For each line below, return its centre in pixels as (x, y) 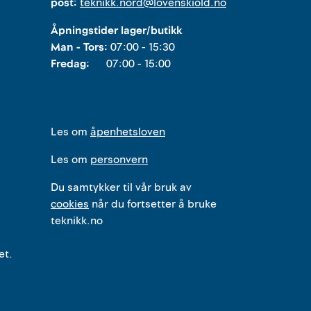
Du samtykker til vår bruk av (121, 187)
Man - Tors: (81, 47)
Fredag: (78, 64)
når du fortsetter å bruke (153, 204)
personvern (119, 160)
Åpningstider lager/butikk (116, 31)
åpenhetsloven (128, 132)
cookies (70, 204)
